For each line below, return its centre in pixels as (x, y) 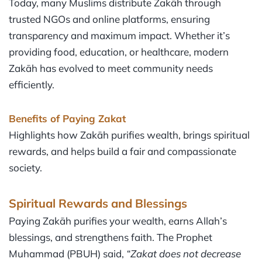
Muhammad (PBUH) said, (68, 253)
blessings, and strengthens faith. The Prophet (111, 237)
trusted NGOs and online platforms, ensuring (109, 19)
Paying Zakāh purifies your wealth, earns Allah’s (118, 220)
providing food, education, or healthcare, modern (119, 52)
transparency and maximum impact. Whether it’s (119, 36)
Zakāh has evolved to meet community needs (111, 68)
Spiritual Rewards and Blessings (98, 203)
